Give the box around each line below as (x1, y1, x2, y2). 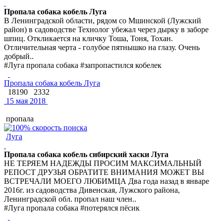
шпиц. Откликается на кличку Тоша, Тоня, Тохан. (4, 34, 173, 43)
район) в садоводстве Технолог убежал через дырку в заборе (4, 25, 209, 34)
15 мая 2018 (4, 96, 46, 105)
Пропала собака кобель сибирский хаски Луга (4, 150, 168, 159)
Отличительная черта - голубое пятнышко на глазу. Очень (4, 43, 200, 52)
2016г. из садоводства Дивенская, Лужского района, (4, 185, 180, 194)
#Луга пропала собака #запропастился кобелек (4, 60, 162, 69)
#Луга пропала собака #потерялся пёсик (4, 203, 140, 212)
